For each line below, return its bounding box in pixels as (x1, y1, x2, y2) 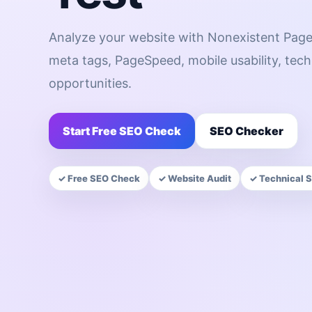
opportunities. (49, 75, 132, 91)
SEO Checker (210, 123, 283, 138)
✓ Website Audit (158, 172, 231, 184)
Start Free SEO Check (63, 123, 181, 138)
